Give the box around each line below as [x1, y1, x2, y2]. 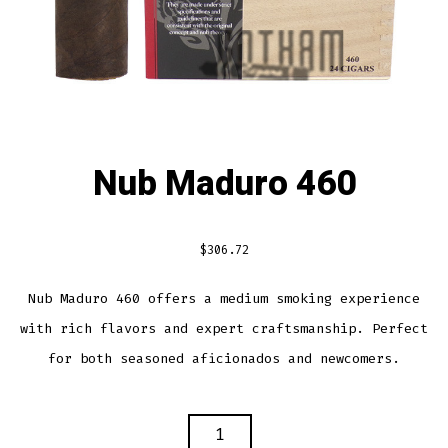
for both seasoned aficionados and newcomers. [48, 349, 400, 367]
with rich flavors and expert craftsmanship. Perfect [20, 319, 428, 337]
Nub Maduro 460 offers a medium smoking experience [28, 289, 420, 307]
